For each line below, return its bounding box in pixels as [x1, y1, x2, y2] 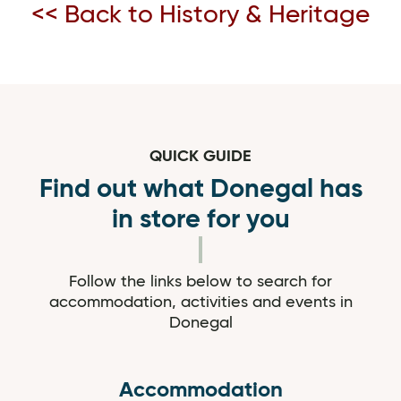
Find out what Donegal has [38, 176, 363, 203]
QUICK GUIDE [149, 148, 252, 165]
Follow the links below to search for [69, 273, 332, 290]
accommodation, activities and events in [48, 294, 353, 311]
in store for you [111, 207, 290, 234]
